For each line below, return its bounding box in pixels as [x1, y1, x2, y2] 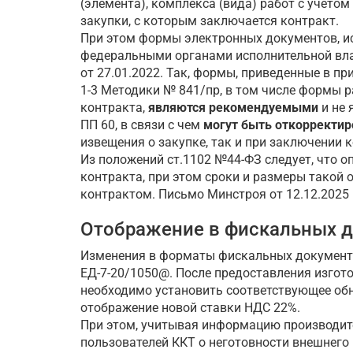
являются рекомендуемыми [148, 100, 318, 116]
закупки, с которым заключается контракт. [80, 13, 339, 29]
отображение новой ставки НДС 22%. [80, 300, 300, 316]
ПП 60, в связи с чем [80, 117, 203, 133]
